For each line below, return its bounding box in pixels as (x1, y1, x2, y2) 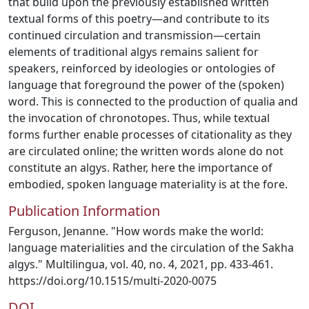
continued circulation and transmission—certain (8, 28, 261, 43)
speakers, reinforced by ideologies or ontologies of (8, 61, 275, 76)
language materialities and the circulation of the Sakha (8, 240, 294, 255)
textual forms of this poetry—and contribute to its (8, 11, 270, 26)
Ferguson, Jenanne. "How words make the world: (8, 223, 263, 239)
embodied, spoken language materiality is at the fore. (8, 177, 288, 192)
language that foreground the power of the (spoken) (8, 77, 284, 92)
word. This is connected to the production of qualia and (8, 94, 298, 109)
